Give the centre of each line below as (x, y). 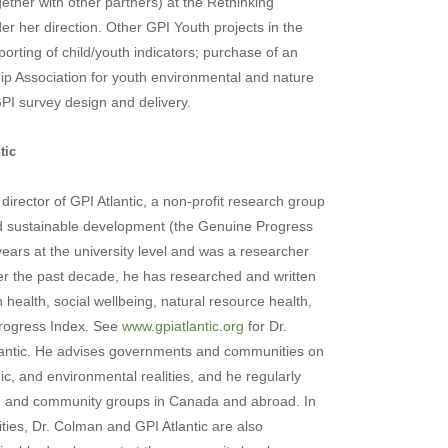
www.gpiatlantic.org (182, 325)
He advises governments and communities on (179, 350)
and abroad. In (267, 400)
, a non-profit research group (233, 200)
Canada (193, 400)
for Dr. (265, 325)
